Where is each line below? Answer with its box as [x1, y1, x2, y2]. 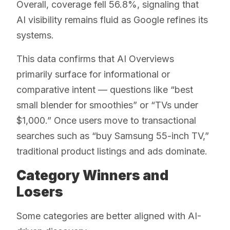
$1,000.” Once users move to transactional [16, 114, 196, 126]
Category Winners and [16, 167, 168, 183]
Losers [16, 183, 63, 200]
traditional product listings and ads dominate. [16, 145, 207, 157]
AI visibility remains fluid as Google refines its [16, 14, 208, 25]
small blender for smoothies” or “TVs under [16, 99, 198, 110]
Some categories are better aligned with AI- [16, 210, 201, 221]
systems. [16, 29, 54, 41]
